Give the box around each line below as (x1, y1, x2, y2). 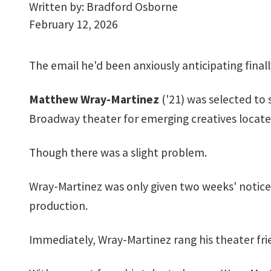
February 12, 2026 (29, 17, 118, 31)
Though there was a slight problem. (29, 145, 207, 160)
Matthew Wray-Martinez (29, 92, 159, 106)
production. (29, 198, 88, 213)
